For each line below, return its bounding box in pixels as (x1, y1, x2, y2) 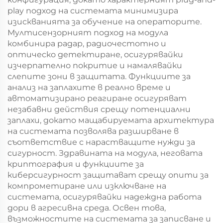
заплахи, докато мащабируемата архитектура (7, 115, 214, 125)
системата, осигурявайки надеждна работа (7, 192, 202, 202)
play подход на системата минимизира (7, 6, 178, 15)
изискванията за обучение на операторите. (7, 17, 202, 26)
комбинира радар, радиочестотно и (7, 39, 166, 48)
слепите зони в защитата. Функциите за (7, 72, 191, 81)
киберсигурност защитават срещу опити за (7, 170, 209, 180)
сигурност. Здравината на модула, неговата (7, 148, 203, 158)
